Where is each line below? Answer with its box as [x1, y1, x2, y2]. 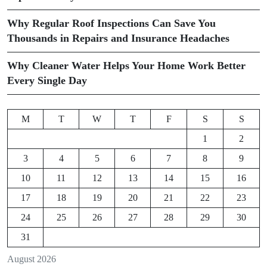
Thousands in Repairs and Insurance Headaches [7, 32, 229, 44]
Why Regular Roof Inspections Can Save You [7, 17, 216, 29]
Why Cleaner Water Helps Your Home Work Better [7, 60, 246, 72]
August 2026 [7, 254, 56, 264]
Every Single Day [7, 74, 87, 86]
